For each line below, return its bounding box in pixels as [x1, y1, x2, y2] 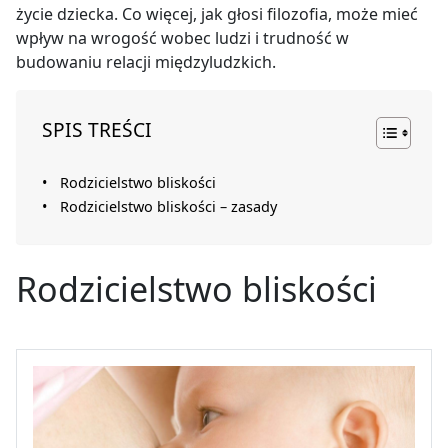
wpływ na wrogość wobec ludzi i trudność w [16, 27, 349, 50]
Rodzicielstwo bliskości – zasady [59, 197, 277, 217]
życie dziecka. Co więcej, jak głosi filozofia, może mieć [16, 3, 418, 26]
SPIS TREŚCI [42, 116, 152, 144]
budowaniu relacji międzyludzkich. [16, 51, 276, 74]
